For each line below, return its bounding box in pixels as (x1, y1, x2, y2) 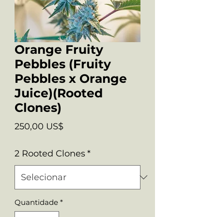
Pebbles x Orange (15, 71, 127, 86)
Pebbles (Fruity (15, 57, 111, 72)
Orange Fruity (15, 42, 103, 57)
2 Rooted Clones (15, 148, 85, 159)
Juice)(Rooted (15, 86, 103, 101)
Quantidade (15, 198, 58, 207)
